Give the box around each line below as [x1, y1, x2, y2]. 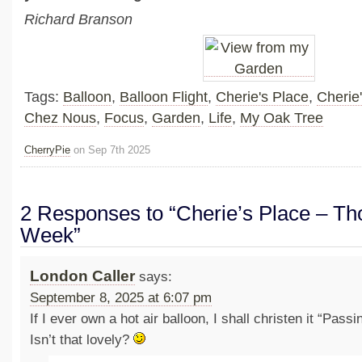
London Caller [29, 267, 135, 284]
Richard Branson [24, 11, 133, 28]
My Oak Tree [240, 110, 323, 127]
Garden [152, 110, 200, 127]
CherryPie [24, 144, 70, 157]
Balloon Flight [120, 89, 208, 106]
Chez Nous [24, 110, 96, 127]
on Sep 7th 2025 [70, 144, 150, 157]
